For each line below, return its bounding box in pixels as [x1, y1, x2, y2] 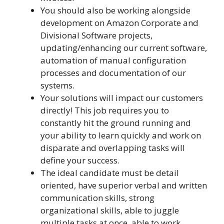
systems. [40, 79, 74, 91]
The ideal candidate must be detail [40, 166, 179, 178]
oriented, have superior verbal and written [40, 179, 207, 191]
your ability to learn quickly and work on [40, 129, 201, 141]
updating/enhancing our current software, [40, 41, 207, 53]
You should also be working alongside [40, 4, 190, 16]
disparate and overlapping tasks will [40, 141, 185, 153]
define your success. [40, 154, 119, 166]
